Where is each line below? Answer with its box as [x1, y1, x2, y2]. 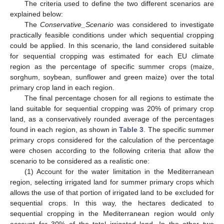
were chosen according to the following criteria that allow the [10, 146, 214, 155]
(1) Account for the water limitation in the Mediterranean [24, 167, 214, 176]
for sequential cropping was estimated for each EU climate [10, 52, 214, 60]
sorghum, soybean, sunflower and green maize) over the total [10, 73, 214, 81]
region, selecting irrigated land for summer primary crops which [10, 178, 214, 186]
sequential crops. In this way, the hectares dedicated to [10, 199, 214, 207]
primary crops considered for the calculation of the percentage [10, 136, 214, 144]
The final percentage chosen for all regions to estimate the [24, 94, 214, 102]
